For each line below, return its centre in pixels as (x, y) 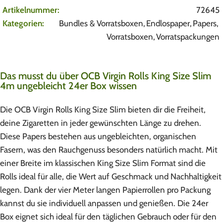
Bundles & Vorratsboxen (101, 24)
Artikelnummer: (31, 10)
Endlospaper (168, 24)
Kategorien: (23, 24)
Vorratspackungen (188, 37)
